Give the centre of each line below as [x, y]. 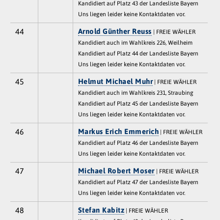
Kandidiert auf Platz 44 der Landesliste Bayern [138, 53]
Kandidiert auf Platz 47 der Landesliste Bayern [138, 182]
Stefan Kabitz [101, 210]
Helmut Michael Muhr [115, 81]
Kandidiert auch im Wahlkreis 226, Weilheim [135, 42]
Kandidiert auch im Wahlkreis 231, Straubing [136, 93]
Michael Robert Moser [116, 170]
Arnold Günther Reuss [115, 31]
